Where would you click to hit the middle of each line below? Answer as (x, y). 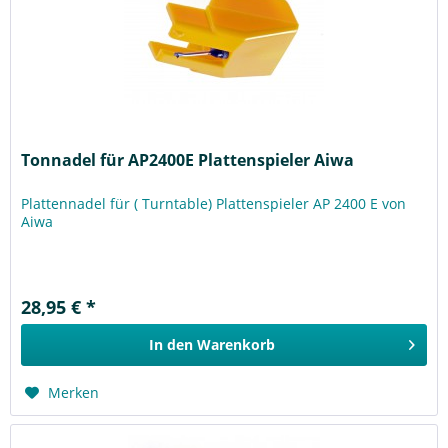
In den (171, 344)
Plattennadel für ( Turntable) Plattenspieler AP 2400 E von (214, 203)
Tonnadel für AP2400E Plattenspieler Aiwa (188, 159)
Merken (74, 392)
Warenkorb (236, 344)
